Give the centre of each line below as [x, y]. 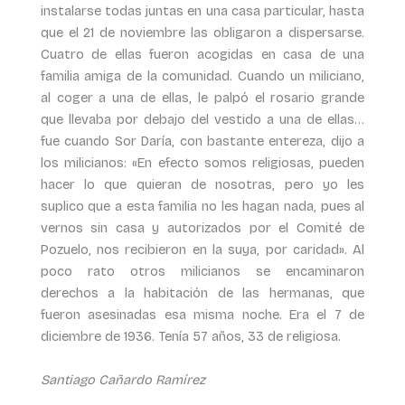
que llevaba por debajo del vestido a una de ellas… [202, 120]
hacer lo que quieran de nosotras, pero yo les [202, 185]
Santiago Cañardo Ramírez [122, 379]
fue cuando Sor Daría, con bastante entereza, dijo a [202, 141]
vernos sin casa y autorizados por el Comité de [202, 228]
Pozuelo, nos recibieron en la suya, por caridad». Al [202, 250]
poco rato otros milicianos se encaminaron [202, 272]
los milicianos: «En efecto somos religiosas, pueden [202, 163]
